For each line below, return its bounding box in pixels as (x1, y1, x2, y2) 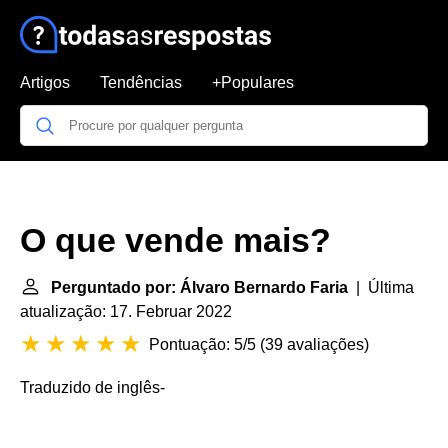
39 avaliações (265, 336, 364, 353)
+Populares (212, 74, 294, 91)
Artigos (20, 74, 70, 91)
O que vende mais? (20, 222, 331, 259)
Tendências (100, 74, 182, 91)
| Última (348, 279, 414, 296)
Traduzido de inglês (20, 379, 160, 396)
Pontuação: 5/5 (149, 336, 256, 353)
